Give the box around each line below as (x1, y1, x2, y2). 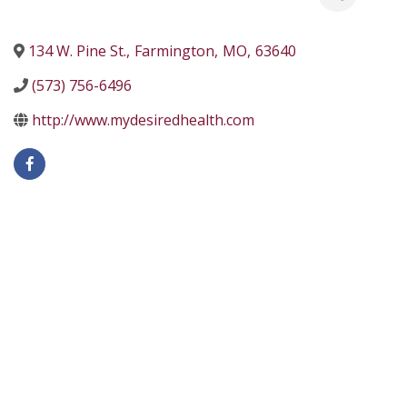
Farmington (134, 41, 214, 62)
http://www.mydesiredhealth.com (32, 110, 254, 131)
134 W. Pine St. (28, 41, 126, 62)
